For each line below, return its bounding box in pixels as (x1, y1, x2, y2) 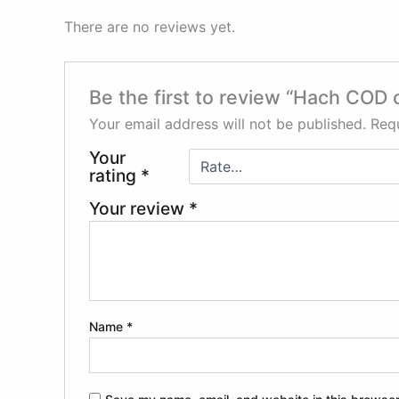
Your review (88, 198, 189, 220)
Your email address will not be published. (88, 115, 366, 134)
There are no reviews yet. (64, 17, 235, 36)
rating (88, 165, 141, 187)
